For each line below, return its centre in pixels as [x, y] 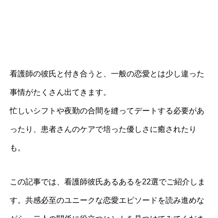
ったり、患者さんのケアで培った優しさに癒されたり [103, 129]
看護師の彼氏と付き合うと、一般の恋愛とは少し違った [107, 74]
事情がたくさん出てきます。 [60, 92]
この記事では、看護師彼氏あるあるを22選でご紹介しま [108, 182]
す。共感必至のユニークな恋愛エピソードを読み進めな [107, 200]
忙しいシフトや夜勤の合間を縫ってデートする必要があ [107, 111]
